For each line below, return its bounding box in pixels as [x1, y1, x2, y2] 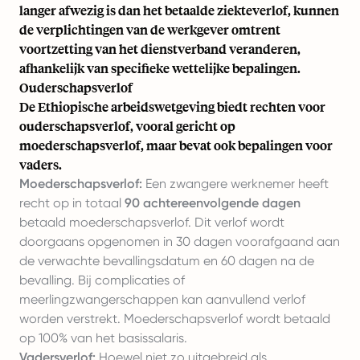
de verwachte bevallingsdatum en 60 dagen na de [19, 253, 314, 268]
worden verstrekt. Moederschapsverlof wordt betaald [19, 311, 330, 326]
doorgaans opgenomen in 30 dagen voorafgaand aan [19, 234, 340, 249]
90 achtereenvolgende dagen [125, 195, 301, 211]
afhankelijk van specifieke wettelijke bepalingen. [19, 59, 301, 76]
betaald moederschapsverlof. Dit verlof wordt [19, 215, 284, 230]
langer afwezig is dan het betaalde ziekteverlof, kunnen [19, 2, 339, 18]
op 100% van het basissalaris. [19, 330, 187, 346]
